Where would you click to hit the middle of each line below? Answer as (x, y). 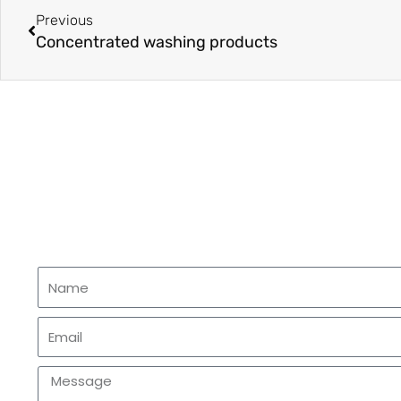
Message (67, 376)
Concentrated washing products (157, 42)
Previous (64, 20)
